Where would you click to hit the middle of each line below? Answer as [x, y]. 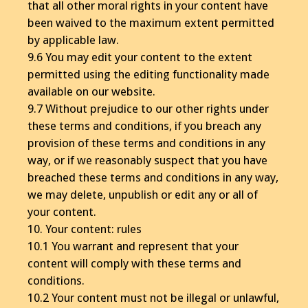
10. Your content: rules [85, 229]
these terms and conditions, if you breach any [144, 125]
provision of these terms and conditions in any [146, 143]
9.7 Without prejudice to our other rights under [148, 108]
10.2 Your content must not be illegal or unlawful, [153, 297]
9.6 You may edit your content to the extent [140, 57]
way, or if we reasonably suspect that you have [147, 160]
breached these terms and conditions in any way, [153, 177]
